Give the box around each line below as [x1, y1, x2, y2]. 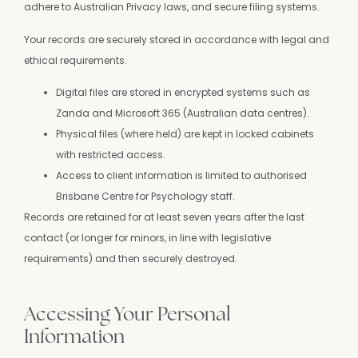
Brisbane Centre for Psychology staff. [56, 189, 235, 204]
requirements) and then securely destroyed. [24, 252, 237, 266]
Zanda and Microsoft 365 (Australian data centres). [56, 106, 309, 121]
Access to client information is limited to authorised [56, 169, 307, 183]
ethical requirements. [24, 53, 127, 67]
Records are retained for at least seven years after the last [24, 210, 304, 225]
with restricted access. [56, 148, 165, 162]
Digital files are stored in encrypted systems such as [56, 86, 310, 100]
